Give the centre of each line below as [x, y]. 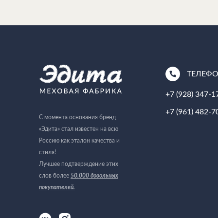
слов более [55, 176]
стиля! [47, 152]
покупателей [56, 187]
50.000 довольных [94, 176]
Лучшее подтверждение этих [79, 164]
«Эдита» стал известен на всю [79, 129]
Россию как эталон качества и [79, 141]
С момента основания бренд [77, 117]
